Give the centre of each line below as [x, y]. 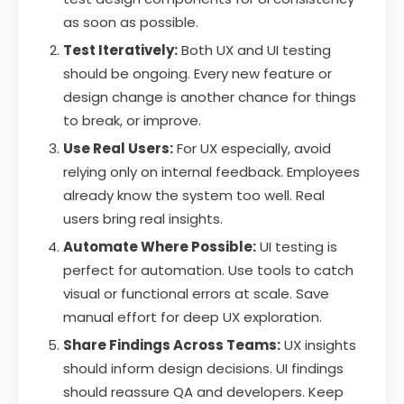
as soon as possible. [131, 22]
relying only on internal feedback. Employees [211, 171]
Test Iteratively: [120, 50]
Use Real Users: [118, 148]
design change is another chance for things [210, 96]
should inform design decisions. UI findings [203, 368]
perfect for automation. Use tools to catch [208, 270]
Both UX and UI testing [254, 50]
